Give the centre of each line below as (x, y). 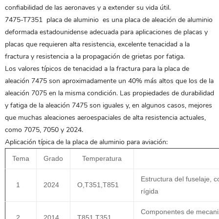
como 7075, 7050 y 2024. (44, 130)
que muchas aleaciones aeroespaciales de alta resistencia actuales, (105, 118)
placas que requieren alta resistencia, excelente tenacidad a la (97, 44)
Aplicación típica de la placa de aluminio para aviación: (86, 142)
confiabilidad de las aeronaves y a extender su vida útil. (88, 8)
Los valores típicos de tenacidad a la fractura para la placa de (97, 69)
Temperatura (102, 158)
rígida (150, 191)
